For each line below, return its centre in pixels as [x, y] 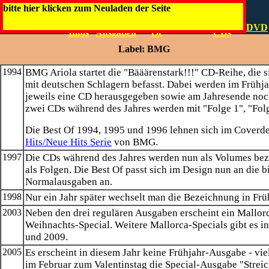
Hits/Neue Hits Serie [68, 142]
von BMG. [135, 142]
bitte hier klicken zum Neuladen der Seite [87, 8]
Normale [113, 22]
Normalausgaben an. [69, 182]
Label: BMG [144, 49]
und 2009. [47, 237]
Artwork [48, 27]
